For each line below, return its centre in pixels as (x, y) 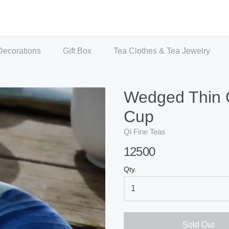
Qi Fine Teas (144, 132)
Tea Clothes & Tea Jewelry (162, 51)
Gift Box (77, 51)
